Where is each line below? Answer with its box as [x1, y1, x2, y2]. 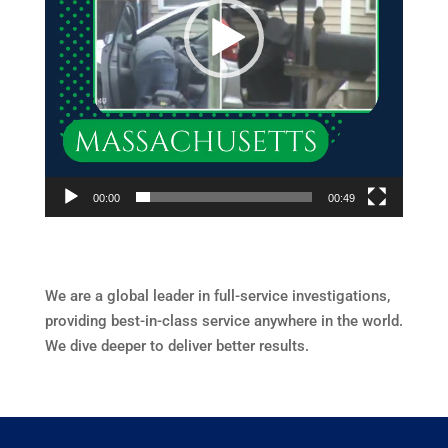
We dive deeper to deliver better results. [44, 337, 309, 356]
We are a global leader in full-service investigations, [44, 287, 390, 306]
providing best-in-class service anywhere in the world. [44, 312, 403, 331]
